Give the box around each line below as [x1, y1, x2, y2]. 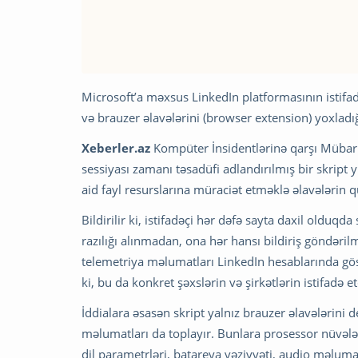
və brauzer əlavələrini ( [82, 109, 206, 126]
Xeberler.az [82, 140, 150, 157]
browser [206, 109, 255, 126]
